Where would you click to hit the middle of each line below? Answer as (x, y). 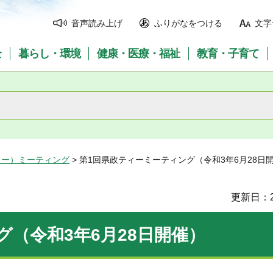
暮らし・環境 (49, 54)
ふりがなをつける (188, 23)
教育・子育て (228, 54)
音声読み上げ (97, 23)
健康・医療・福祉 (139, 54)
